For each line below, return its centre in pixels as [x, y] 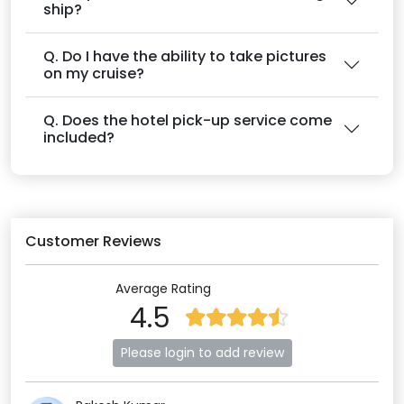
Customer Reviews [93, 241]
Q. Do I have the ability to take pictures [185, 56]
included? [79, 138]
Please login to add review [202, 353]
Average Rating [163, 289]
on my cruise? [94, 73]
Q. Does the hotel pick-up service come [188, 120]
